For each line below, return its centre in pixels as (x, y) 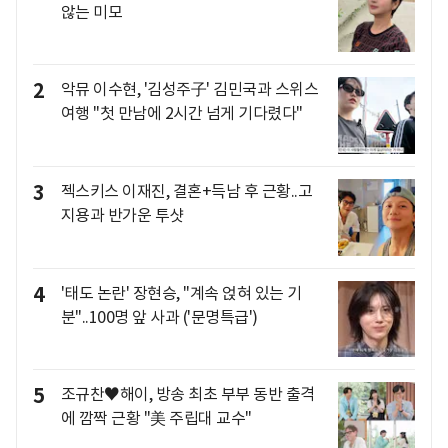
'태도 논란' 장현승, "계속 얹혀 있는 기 (181, 292)
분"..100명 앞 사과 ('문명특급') (159, 316)
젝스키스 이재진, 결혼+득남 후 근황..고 (186, 191)
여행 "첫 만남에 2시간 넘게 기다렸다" (181, 113)
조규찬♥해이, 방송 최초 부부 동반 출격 (187, 394)
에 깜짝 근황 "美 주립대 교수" (156, 418)
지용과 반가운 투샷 (122, 215)
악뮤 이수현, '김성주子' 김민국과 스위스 (189, 89)
